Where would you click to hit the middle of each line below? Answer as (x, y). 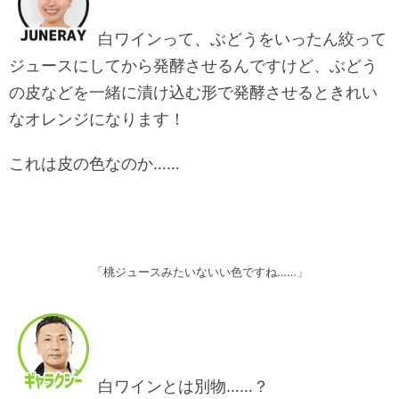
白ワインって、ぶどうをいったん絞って (242, 39)
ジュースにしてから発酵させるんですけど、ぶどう (193, 66)
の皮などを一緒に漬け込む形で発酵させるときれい (193, 93)
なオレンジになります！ (97, 119)
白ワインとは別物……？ (183, 387)
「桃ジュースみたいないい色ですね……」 (199, 272)
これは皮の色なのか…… (94, 164)
